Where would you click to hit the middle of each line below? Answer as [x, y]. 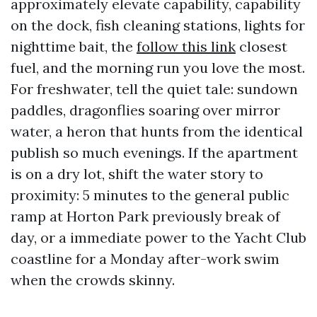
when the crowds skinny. [93, 280]
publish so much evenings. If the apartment [154, 152]
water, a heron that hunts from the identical [157, 131]
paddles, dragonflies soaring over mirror [145, 110]
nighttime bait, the [74, 46]
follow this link [186, 46]
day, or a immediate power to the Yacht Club [158, 237]
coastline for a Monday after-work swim [145, 259]
